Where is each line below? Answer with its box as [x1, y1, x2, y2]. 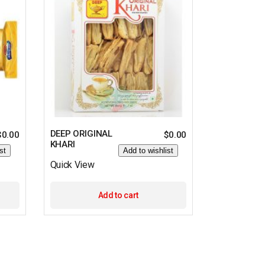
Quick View [50, 159, 95, 170]
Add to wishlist [122, 146, 173, 155]
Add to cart [98, 190, 138, 200]
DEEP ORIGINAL [50, 128, 112, 139]
